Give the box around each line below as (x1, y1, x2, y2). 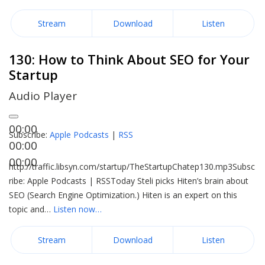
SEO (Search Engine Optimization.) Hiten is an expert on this (9, 189, 237, 201)
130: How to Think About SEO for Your (9, 50, 250, 68)
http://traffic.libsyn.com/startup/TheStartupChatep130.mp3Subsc (9, 161, 255, 172)
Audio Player (9, 88, 77, 104)
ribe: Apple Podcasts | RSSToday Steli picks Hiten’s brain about (9, 175, 248, 186)
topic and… (9, 203, 53, 215)
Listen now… (53, 203, 102, 215)
